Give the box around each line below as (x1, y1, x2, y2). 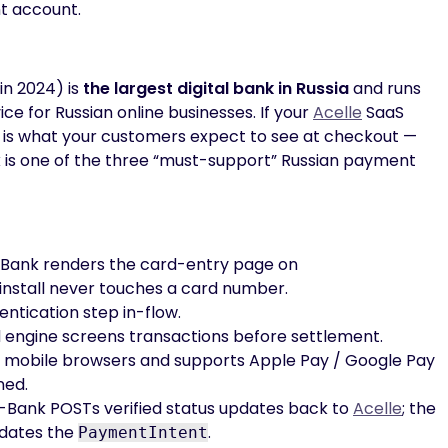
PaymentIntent (78, 423, 208, 442)
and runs (349, 77, 421, 100)
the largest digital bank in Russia (83, 77, 349, 100)
